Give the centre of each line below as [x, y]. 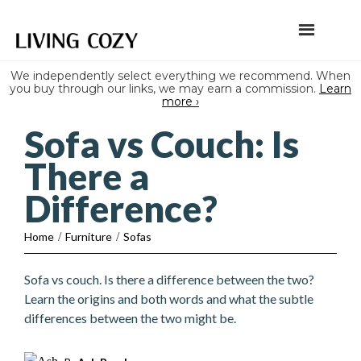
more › [180, 102]
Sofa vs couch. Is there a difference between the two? [169, 279]
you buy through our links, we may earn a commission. [164, 89]
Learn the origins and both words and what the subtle [169, 299]
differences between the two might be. [130, 318]
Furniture [89, 237]
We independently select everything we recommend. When [180, 76]
